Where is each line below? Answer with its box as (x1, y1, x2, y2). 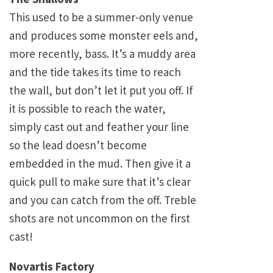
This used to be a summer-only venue (9, 10, 193, 25)
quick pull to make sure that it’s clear (9, 174, 191, 190)
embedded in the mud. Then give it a (9, 156, 191, 171)
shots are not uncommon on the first (9, 211, 190, 226)
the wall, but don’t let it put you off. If (9, 83, 193, 98)
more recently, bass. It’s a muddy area (9, 46, 196, 62)
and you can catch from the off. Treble (9, 193, 196, 208)
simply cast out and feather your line (9, 119, 189, 135)
